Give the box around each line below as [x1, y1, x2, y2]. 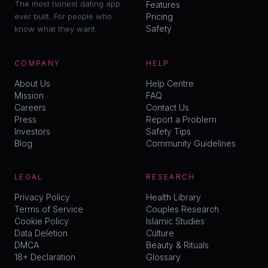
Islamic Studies [146, 216, 205, 226]
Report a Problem [146, 114, 217, 124]
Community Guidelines [146, 138, 236, 148]
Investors [14, 126, 50, 136]
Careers [14, 102, 46, 112]
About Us [14, 78, 50, 89]
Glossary [146, 252, 181, 262]
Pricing [146, 11, 173, 22]
